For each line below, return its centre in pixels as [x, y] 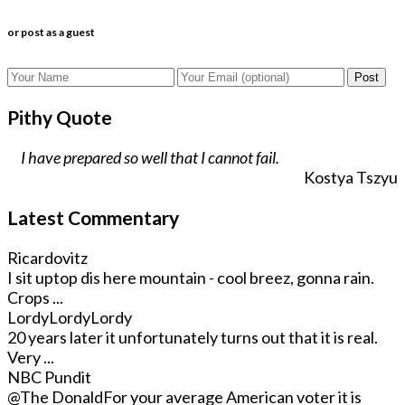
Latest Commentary [93, 217]
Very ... [31, 357]
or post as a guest [51, 33]
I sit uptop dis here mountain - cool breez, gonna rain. [192, 277]
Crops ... [35, 297]
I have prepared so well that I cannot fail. [150, 157]
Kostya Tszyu [351, 177]
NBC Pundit [49, 377]
